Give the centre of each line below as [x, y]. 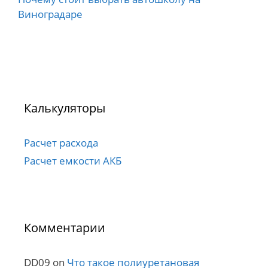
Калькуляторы [65, 108]
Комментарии [65, 228]
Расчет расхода [61, 143]
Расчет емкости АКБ [73, 161]
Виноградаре [50, 14]
